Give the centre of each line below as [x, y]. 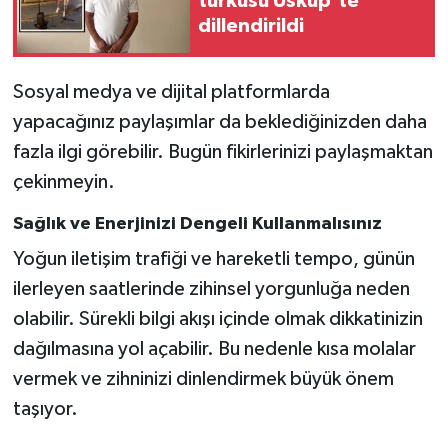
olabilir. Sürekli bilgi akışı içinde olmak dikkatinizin [217, 318]
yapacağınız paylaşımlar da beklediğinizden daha [219, 122]
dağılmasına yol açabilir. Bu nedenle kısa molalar [214, 348]
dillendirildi [251, 25]
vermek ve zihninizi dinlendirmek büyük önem [203, 378]
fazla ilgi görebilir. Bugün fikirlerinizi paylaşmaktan [222, 152]
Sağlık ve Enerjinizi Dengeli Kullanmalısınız [197, 224]
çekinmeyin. [63, 182]
